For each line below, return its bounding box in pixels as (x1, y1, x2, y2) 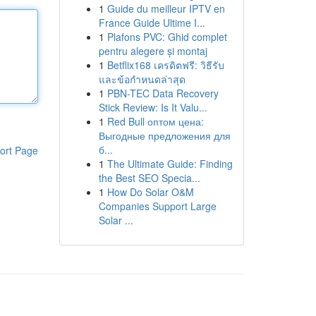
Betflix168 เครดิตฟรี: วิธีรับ (107, 58, 224, 72)
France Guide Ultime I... (98, 16, 205, 30)
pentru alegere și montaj (98, 44, 207, 58)
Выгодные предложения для (98, 128, 231, 142)
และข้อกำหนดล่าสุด (98, 72, 186, 86)
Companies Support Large (98, 199, 217, 213)
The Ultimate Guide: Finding (107, 157, 233, 171)
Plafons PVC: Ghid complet (107, 30, 227, 44)
